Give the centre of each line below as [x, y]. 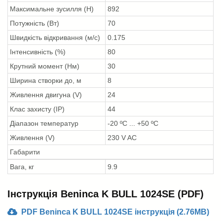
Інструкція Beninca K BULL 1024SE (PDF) [106, 194]
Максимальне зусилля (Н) [52, 9]
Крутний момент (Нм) [45, 66]
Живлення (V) [32, 137]
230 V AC [122, 137]
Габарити [25, 152]
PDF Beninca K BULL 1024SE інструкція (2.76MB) [115, 212]
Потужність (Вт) [35, 23]
